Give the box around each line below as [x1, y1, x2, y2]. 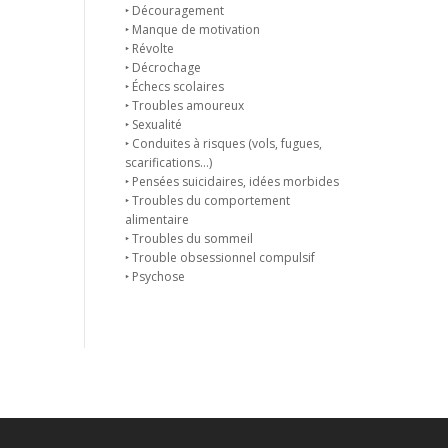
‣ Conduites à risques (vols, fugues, [124, 135, 322, 152]
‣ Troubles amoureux [124, 97, 244, 114]
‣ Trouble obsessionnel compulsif [124, 249, 315, 266]
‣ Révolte [124, 40, 174, 57]
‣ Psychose [124, 268, 185, 285]
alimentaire [124, 211, 189, 228]
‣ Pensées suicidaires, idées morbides [124, 173, 339, 190]
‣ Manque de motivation [124, 21, 260, 38]
